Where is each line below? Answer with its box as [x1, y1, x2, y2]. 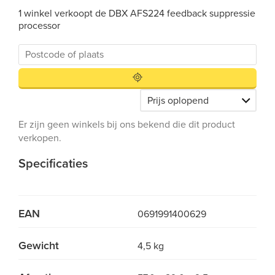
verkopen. [18, 132, 61, 144]
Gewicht [18, 239, 59, 252]
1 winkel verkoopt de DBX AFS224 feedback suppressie [18, 7, 255, 20]
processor [18, 20, 60, 32]
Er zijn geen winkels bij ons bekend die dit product [18, 118, 235, 131]
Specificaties [18, 157, 88, 171]
